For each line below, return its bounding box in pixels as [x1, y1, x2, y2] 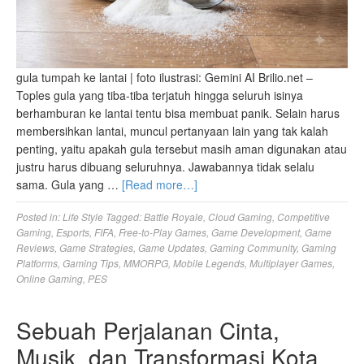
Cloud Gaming [208, 210, 272, 224]
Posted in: [16, 210, 63, 224]
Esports [56, 225, 89, 240]
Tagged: [106, 210, 144, 224]
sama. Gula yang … [16, 176, 122, 193]
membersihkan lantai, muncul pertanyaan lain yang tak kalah [16, 123, 328, 140]
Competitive [277, 210, 330, 224]
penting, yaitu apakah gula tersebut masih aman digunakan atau [16, 141, 347, 158]
